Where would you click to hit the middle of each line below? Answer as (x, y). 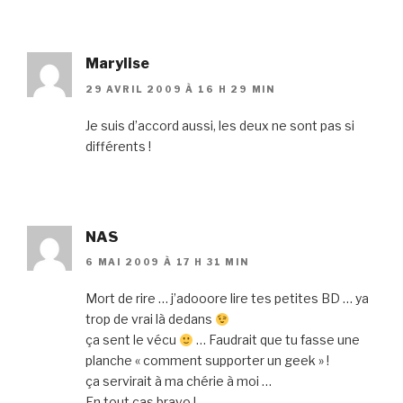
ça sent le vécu (132, 340)
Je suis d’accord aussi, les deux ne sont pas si (220, 125)
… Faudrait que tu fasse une (276, 340)
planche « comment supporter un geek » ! (207, 361)
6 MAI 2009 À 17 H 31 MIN (167, 262)
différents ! (118, 146)
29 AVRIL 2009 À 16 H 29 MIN (181, 89)
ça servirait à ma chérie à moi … (179, 381)
